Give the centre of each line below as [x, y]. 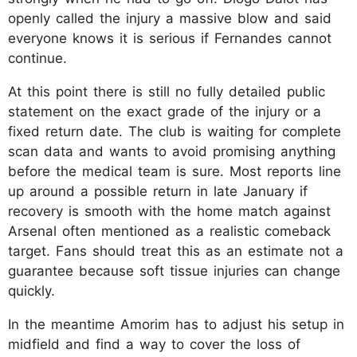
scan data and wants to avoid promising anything [172, 151]
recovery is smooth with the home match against [169, 211]
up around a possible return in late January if [158, 191]
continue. [37, 58]
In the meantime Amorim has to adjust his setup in [176, 324]
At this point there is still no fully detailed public [167, 91]
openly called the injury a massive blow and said [170, 18]
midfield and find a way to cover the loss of [154, 344]
